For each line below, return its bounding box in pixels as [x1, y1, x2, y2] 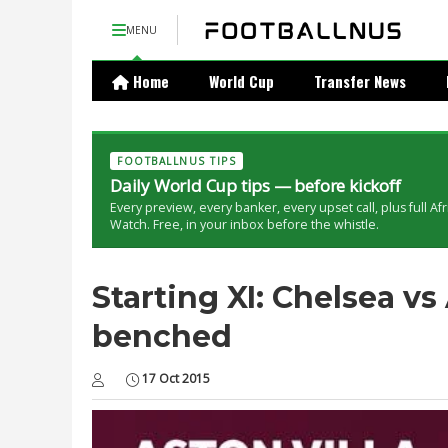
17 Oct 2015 [142, 370, 210, 387]
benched [92, 318, 232, 355]
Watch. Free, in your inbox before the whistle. [110, 216, 379, 233]
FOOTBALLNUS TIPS [117, 154, 236, 168]
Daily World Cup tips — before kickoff [110, 174, 401, 197]
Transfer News [314, 70, 406, 92]
